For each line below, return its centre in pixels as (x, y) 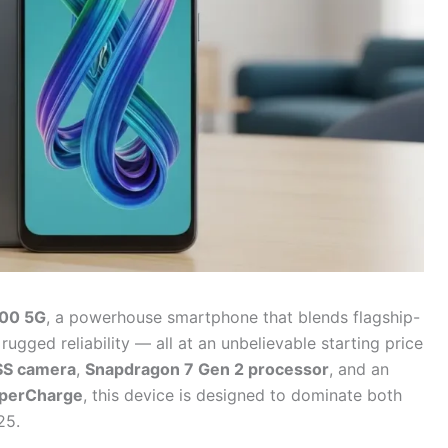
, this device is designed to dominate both (242, 394)
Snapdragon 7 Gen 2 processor (207, 368)
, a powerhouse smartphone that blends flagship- (233, 316)
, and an (359, 368)
